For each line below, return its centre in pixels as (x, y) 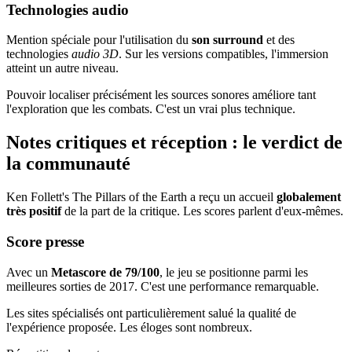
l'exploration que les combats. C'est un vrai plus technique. (151, 109)
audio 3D (95, 54)
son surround (227, 40)
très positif (34, 211)
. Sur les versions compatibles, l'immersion (224, 54)
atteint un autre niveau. (62, 68)
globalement (309, 197)
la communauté (68, 164)
